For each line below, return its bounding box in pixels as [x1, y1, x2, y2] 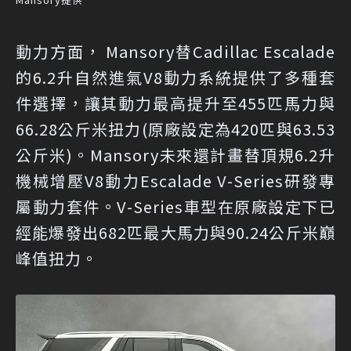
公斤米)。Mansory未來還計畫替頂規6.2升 [16, 143, 335, 166]
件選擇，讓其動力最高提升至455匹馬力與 [16, 91, 335, 114]
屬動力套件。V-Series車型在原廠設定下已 [16, 194, 335, 218]
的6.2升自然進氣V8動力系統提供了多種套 [16, 65, 335, 89]
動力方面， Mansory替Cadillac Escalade [16, 39, 335, 63]
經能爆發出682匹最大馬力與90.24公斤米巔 [16, 220, 335, 244]
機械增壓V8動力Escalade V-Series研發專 [16, 168, 335, 192]
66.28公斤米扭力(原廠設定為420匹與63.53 [16, 117, 335, 140]
